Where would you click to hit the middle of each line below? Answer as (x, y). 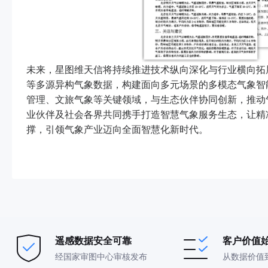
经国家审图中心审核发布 (101, 257)
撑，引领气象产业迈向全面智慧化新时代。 (117, 129)
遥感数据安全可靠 (93, 241)
